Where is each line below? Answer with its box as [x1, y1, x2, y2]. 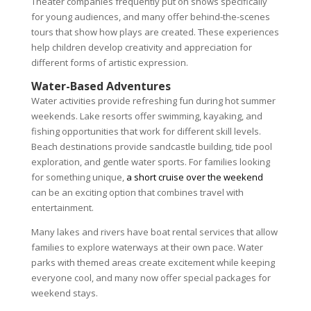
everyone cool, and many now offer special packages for [31, 271, 271, 284]
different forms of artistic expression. [31, 56, 188, 69]
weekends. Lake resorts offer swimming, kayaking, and [31, 110, 262, 122]
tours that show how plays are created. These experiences [31, 26, 279, 38]
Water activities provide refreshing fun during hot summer [31, 94, 276, 107]
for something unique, [31, 171, 124, 183]
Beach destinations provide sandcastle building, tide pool [31, 140, 272, 153]
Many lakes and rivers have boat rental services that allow [31, 226, 278, 238]
